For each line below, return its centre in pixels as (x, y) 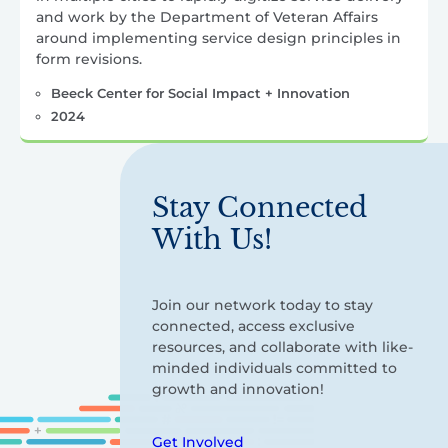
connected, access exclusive (253, 326)
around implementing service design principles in (218, 38)
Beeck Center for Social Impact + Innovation (200, 93)
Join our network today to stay (262, 305)
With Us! (212, 239)
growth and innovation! (238, 389)
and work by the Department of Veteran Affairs (207, 17)
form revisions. (89, 59)
